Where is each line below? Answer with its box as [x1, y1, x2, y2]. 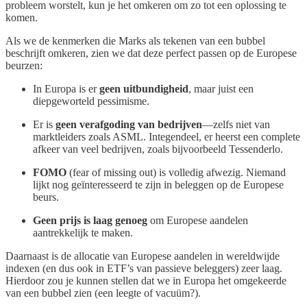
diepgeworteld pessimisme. [33, 95, 149, 108]
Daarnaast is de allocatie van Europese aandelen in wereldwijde [5, 250, 280, 262]
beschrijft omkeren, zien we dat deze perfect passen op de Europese [5, 47, 297, 60]
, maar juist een [188, 83, 254, 95]
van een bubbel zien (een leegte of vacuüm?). [5, 287, 201, 299]
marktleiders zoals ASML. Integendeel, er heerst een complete [33, 131, 300, 143]
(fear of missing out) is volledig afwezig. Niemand [66, 167, 286, 179]
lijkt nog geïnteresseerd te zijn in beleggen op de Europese [33, 179, 284, 191]
